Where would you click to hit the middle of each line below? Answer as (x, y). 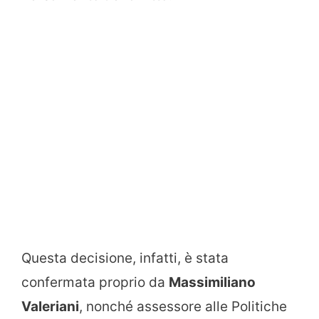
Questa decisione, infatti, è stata (125, 258)
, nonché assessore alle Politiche (183, 306)
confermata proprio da (95, 282)
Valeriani (50, 306)
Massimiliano (212, 282)
